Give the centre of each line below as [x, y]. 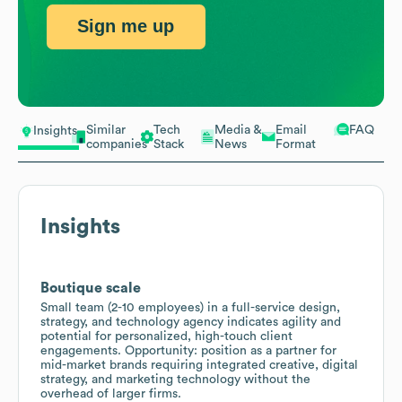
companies [117, 144]
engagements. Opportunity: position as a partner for [188, 350]
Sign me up [126, 26]
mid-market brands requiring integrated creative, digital [199, 365]
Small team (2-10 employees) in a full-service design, [190, 307]
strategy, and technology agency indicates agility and [191, 322]
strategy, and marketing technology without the [175, 379]
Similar [106, 130]
